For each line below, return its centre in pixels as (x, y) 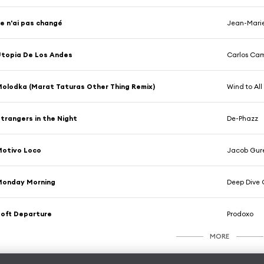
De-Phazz (243, 118)
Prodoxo (240, 213)
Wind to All (245, 86)
